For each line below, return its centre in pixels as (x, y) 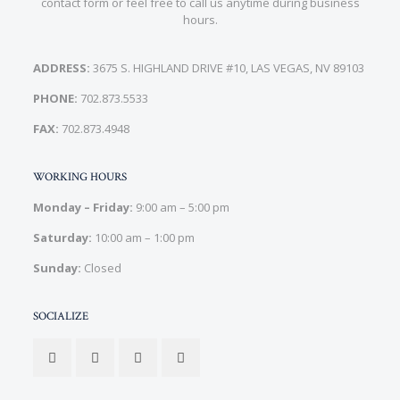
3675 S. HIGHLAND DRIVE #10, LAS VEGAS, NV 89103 (228, 68)
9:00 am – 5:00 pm (182, 207)
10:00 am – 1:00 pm (144, 237)
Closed (102, 268)
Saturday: (63, 237)
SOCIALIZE (61, 317)
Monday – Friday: (83, 207)
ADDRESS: (62, 68)
